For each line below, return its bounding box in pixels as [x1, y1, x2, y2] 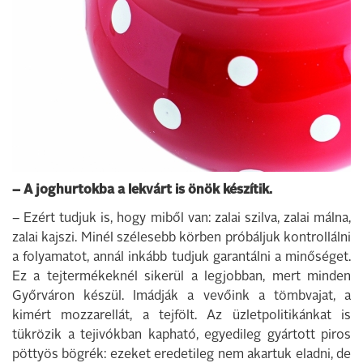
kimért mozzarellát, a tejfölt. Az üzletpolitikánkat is [12, 310, 351, 322]
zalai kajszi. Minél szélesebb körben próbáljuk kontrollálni [12, 232, 351, 245]
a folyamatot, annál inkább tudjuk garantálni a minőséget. [12, 251, 351, 264]
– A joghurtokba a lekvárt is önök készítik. [12, 184, 272, 197]
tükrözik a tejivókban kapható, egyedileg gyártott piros [12, 329, 351, 342]
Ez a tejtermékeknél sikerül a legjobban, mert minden [12, 271, 351, 284]
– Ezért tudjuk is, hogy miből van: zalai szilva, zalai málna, [12, 212, 351, 225]
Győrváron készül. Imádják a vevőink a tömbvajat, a [12, 290, 351, 303]
